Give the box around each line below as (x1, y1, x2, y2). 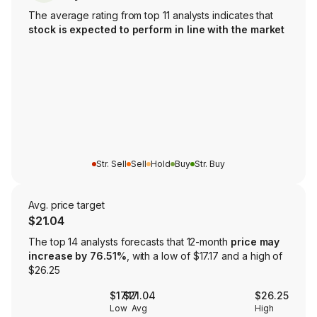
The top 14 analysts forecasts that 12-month (28, 236, 231, 248)
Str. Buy (195, 158, 225, 170)
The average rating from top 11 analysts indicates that (28, 9, 274, 22)
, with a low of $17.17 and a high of (126, 250, 283, 263)
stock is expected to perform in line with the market (28, 23, 285, 36)
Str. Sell (96, 158, 127, 170)
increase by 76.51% (28, 250, 127, 263)
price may (230, 236, 280, 248)
